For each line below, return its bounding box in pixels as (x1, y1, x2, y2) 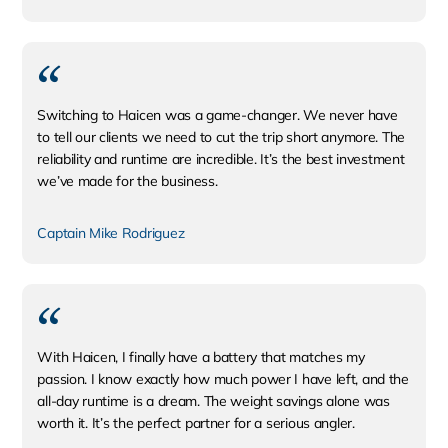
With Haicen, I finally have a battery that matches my (37, 348, 365, 366)
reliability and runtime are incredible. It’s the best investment (37, 150, 405, 168)
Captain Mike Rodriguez (37, 224, 185, 242)
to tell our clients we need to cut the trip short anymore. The (37, 128, 406, 146)
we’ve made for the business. (37, 172, 218, 190)
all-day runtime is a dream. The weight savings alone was (37, 392, 390, 410)
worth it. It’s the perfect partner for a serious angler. (37, 414, 355, 432)
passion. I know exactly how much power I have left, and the (37, 370, 409, 388)
